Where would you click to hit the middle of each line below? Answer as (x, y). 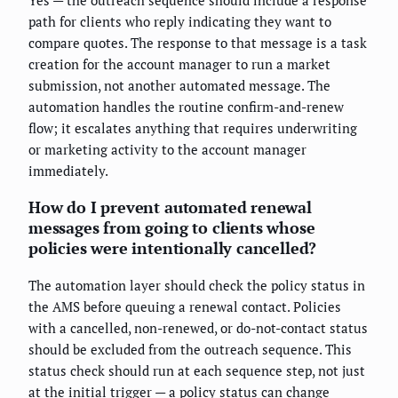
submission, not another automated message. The (179, 86)
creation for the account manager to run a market (179, 64)
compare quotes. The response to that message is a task (198, 43)
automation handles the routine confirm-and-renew (186, 107)
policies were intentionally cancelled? (173, 248)
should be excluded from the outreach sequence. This (190, 350)
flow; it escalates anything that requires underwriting (193, 128)
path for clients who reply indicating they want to (180, 22)
